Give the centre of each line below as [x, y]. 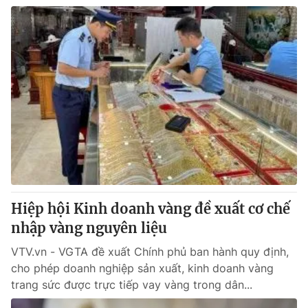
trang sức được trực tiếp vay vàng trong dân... [132, 285]
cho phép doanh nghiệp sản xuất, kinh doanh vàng [142, 268]
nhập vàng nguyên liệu [89, 228]
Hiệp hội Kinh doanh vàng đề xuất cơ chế [151, 209]
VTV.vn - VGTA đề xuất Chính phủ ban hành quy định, [150, 252]
